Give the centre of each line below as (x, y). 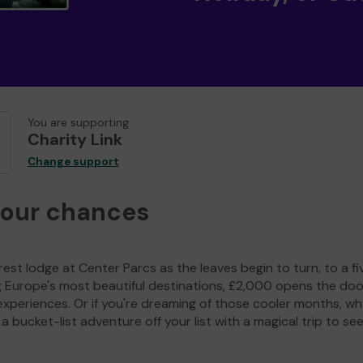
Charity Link (75, 140)
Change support (73, 162)
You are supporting (78, 123)
